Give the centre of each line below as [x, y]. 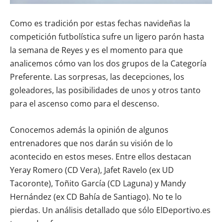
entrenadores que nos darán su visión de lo [91, 143]
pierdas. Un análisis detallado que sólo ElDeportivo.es [110, 210]
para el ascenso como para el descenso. [84, 103]
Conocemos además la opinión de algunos [89, 130]
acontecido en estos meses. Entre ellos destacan [101, 156]
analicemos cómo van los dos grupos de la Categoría [108, 63]
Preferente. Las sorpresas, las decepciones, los [97, 77]
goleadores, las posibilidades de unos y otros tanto [105, 90]
